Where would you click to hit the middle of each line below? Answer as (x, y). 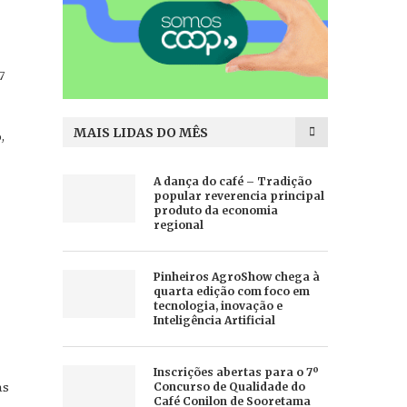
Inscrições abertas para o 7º (236, 372)
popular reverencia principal (238, 195)
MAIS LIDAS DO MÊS (140, 132)
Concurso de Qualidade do (229, 386)
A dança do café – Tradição (232, 181)
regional (178, 224)
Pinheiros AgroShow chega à (236, 276)
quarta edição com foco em (231, 291)
